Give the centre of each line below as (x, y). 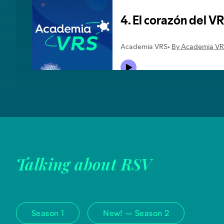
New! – (119, 213)
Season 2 (152, 213)
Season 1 (48, 213)
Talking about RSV (84, 164)
